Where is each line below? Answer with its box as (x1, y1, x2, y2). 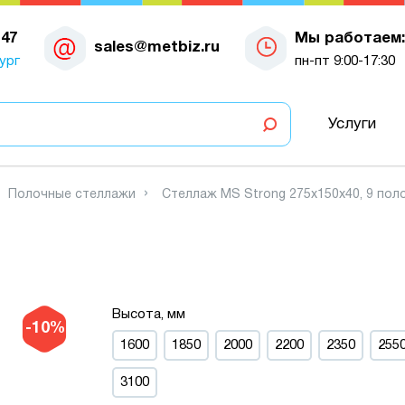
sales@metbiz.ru (94, 40, 220, 54)
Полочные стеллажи (8, 189, 136, 201)
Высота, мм (112, 308, 186, 321)
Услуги (327, 117, 376, 131)
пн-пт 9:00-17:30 (294, 54, 395, 68)
